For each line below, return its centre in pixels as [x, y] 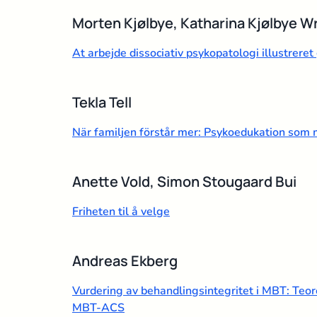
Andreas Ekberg [125, 260]
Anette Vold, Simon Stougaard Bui [184, 181]
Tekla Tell [102, 102]
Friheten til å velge [121, 211]
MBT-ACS [98, 307]
